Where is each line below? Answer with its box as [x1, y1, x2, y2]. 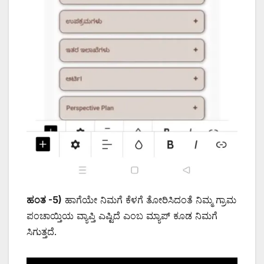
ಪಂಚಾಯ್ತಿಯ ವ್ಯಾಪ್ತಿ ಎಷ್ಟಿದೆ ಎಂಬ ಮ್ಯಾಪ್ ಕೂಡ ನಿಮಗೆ [27, 210, 217, 222]
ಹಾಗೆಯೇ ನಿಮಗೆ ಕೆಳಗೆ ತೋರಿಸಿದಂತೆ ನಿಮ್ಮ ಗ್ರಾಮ [62, 194, 236, 206]
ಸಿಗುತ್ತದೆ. [27, 226, 57, 238]
